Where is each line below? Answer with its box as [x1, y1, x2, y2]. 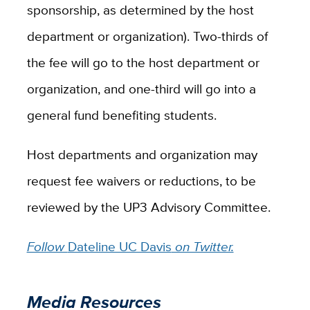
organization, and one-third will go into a [26, 78, 256, 98]
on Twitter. [171, 236, 234, 256]
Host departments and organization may [26, 144, 257, 164]
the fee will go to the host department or [26, 52, 259, 72]
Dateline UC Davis [67, 236, 172, 256]
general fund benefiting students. [26, 104, 217, 125]
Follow [26, 236, 68, 256]
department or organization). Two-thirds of [26, 26, 268, 46]
